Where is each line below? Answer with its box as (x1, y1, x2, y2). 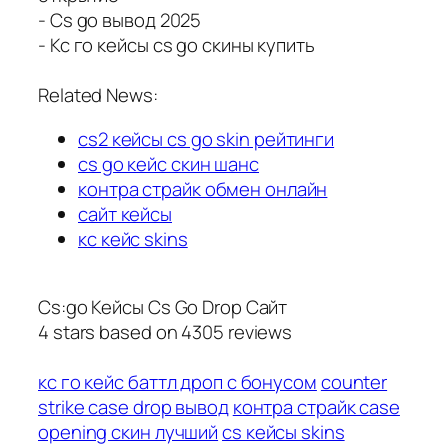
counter (320, 369, 388, 396)
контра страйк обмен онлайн (78, 175, 328, 202)
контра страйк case (232, 394, 400, 421)
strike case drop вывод (38, 394, 229, 421)
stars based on (48, 319, 182, 346)
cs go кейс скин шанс (78, 150, 259, 177)
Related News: (38, 82, 158, 109)
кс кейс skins (78, 225, 188, 252)
